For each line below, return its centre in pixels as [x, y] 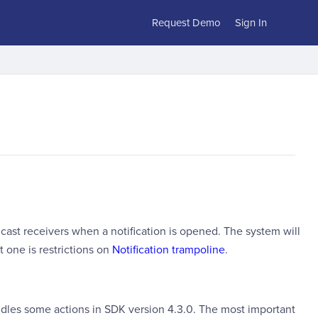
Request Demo [186, 22]
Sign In [251, 22]
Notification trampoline [169, 250]
